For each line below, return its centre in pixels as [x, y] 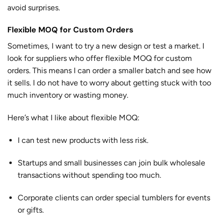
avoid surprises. [34, 7]
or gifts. [30, 210]
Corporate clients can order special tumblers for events [114, 197]
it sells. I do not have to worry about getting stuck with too [109, 83]
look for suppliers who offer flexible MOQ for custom [100, 58]
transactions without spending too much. [89, 175]
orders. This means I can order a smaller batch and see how [110, 71]
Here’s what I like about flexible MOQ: [73, 118]
